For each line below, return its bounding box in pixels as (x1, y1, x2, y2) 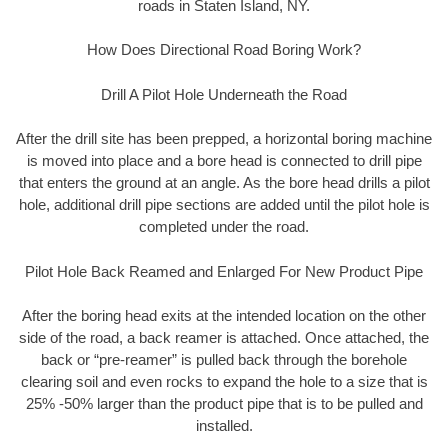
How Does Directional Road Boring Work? (87, 41, 361, 59)
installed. (195, 417, 253, 435)
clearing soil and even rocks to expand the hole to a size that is (20, 373, 428, 391)
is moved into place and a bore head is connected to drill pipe (26, 152, 422, 170)
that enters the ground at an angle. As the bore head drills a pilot (18, 174, 430, 192)
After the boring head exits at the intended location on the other (22, 307, 426, 325)
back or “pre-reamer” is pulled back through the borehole (41, 351, 407, 369)
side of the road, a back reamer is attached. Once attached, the (19, 329, 429, 347)
